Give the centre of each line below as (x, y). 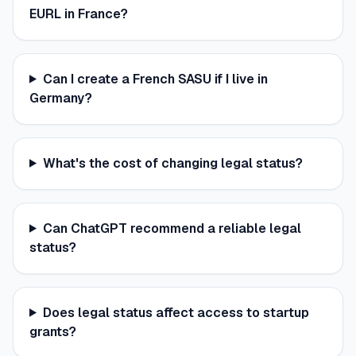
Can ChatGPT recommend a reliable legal (172, 228)
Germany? (61, 98)
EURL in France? (79, 14)
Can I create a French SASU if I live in (155, 79)
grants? (53, 331)
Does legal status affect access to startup (176, 312)
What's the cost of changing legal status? (172, 163)
